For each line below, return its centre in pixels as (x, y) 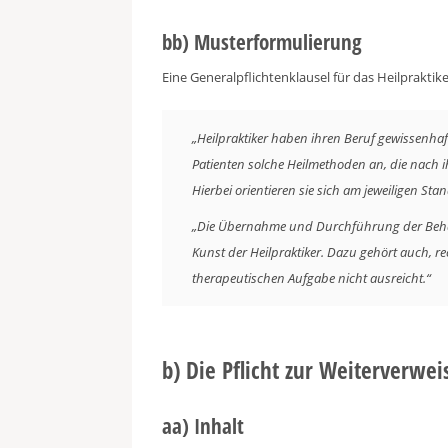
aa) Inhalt (203, 426)
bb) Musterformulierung (262, 42)
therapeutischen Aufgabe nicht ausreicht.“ (311, 278)
